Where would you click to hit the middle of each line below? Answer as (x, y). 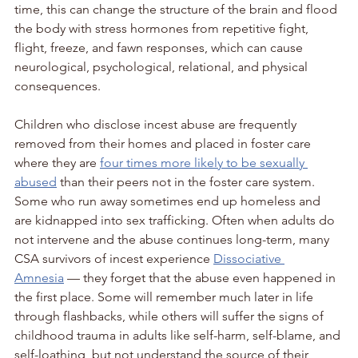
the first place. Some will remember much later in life (165, 296)
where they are (57, 162)
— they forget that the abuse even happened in (201, 277)
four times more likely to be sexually (204, 162)
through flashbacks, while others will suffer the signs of (171, 316)
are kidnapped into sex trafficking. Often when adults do (176, 220)
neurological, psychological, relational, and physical (163, 66)
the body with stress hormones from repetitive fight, (163, 28)
